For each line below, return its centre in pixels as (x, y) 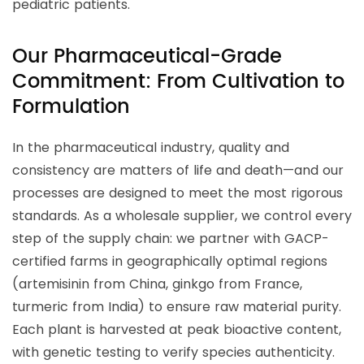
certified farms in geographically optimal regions (170, 262)
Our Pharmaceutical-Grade (147, 57)
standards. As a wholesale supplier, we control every (182, 216)
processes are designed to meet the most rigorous (178, 193)
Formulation (71, 108)
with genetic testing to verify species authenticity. (173, 353)
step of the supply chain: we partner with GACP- (171, 239)
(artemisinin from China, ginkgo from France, (157, 284)
